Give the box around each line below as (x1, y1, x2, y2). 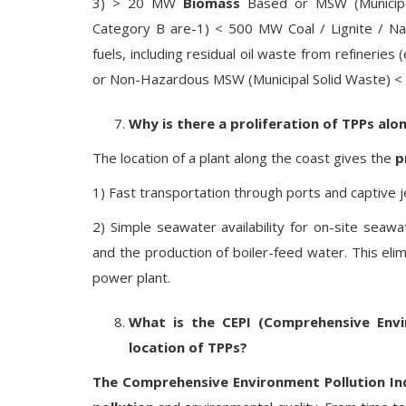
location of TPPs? (129, 338, 247, 356)
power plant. (92, 268, 170, 286)
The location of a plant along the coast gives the (92, 149, 395, 167)
